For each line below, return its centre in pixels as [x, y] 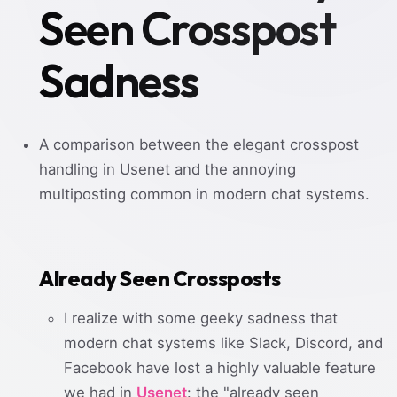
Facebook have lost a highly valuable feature [220, 368]
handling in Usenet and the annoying [167, 169]
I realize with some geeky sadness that [201, 319]
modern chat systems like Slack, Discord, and [223, 343]
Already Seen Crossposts [160, 278]
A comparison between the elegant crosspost [199, 144]
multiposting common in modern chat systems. [204, 194]
